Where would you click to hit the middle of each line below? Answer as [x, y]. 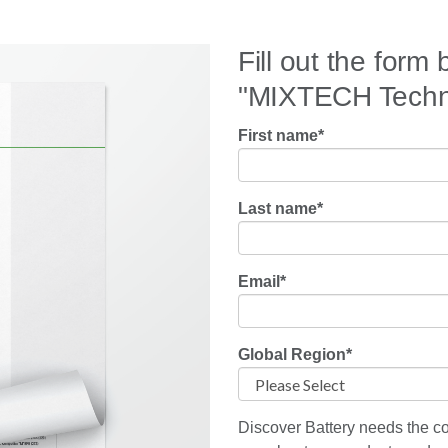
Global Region [291, 354]
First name [277, 135]
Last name [277, 208]
